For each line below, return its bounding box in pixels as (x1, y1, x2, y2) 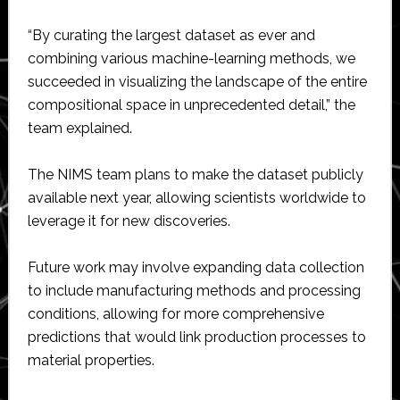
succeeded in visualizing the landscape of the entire (27, 72, 367, 90)
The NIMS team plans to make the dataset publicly (27, 165, 363, 183)
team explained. (27, 119, 132, 137)
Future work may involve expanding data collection (27, 258, 364, 276)
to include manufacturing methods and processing (27, 281, 361, 299)
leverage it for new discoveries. (27, 212, 230, 229)
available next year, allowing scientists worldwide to (27, 188, 366, 206)
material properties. (27, 351, 154, 369)
